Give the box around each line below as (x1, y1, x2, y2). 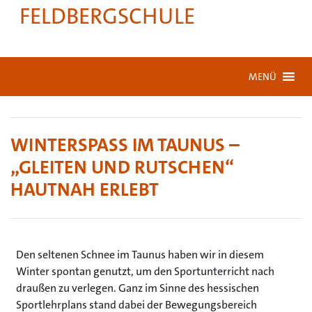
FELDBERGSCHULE (19, 2, 195, 31)
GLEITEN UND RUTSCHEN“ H (10, 155, 234, 180)
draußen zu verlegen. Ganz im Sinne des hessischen (16, 281, 259, 295)
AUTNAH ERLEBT (10, 178, 149, 202)
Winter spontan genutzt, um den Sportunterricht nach (16, 264, 274, 279)
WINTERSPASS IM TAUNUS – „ (10, 133, 240, 157)
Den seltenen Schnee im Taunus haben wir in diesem (16, 247, 264, 262)
